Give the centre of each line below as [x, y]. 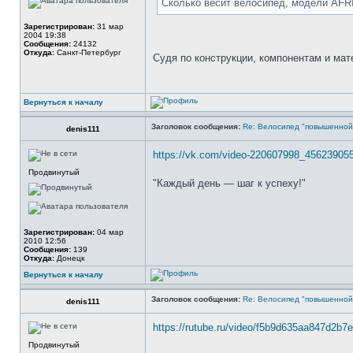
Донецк [69, 258]
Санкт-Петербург [88, 52]
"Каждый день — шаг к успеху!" [229, 183]
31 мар [109, 26]
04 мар [109, 232]
